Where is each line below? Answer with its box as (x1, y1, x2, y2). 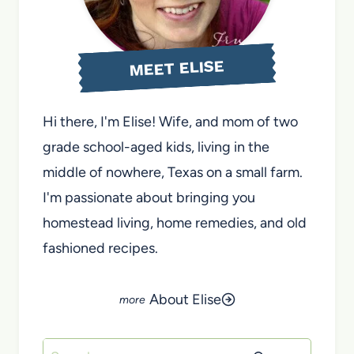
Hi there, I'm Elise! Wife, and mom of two (43, 112, 298, 130)
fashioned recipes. (43, 239, 158, 257)
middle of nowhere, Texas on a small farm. (43, 163, 303, 181)
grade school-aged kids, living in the (43, 137, 269, 156)
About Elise (149, 290, 221, 308)
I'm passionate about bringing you (43, 188, 255, 206)
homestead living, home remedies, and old (43, 213, 307, 232)
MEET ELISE (129, 55, 225, 80)
